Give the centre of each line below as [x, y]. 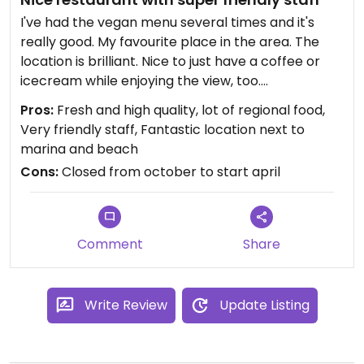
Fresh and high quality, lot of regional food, [189, 110]
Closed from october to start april [169, 172]
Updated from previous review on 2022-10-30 [165, 120]
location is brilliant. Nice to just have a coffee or [170, 61]
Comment [110, 244]
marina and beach [79, 149]
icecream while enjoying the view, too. [141, 81]
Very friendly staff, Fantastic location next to [162, 130]
